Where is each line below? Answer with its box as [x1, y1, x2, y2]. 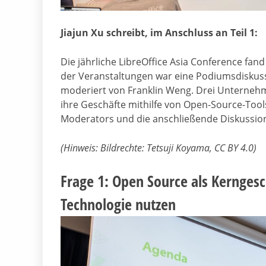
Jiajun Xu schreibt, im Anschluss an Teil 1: [61, 26, 258, 40]
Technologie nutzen [61, 194, 176, 216]
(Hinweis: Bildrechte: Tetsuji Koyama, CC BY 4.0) [61, 141, 256, 155]
